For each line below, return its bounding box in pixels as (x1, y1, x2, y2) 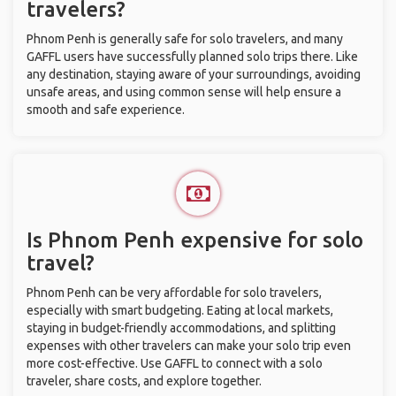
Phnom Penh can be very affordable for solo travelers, (27, 286, 322, 300)
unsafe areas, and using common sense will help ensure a (27, 85, 341, 99)
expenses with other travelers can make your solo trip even (27, 339, 351, 353)
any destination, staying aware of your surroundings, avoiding (27, 67, 361, 81)
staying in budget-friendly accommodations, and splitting (27, 321, 336, 335)
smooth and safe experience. (27, 103, 185, 117)
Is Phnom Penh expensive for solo (27, 228, 363, 252)
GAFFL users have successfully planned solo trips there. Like (27, 49, 358, 64)
